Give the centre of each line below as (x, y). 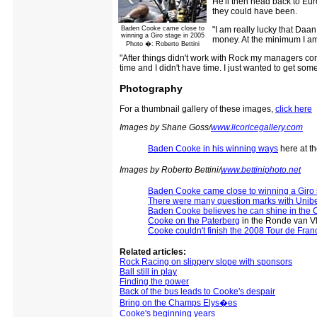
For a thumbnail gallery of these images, (197, 109)
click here (294, 109)
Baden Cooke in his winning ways (213, 148)
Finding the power (154, 281)
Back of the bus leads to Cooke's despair (197, 291)
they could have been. (255, 11)
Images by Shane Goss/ (165, 127)
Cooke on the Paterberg (194, 220)
